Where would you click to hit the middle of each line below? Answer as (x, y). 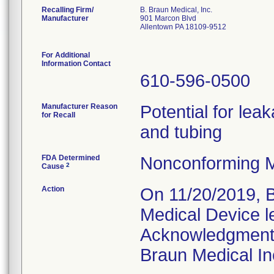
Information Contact (76, 64)
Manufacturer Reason (80, 106)
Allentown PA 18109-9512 (183, 27)
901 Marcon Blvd (168, 18)
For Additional (66, 55)
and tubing (181, 132)
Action (53, 189)
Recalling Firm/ (68, 10)
